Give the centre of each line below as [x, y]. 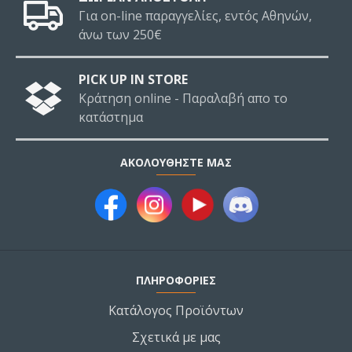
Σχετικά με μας [176, 337]
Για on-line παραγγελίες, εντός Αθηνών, [195, 16]
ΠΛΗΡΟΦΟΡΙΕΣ [176, 280]
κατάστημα [111, 117]
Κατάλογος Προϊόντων [176, 310]
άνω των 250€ [120, 35]
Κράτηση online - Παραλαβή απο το [183, 98]
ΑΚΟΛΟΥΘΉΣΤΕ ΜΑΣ [176, 162]
